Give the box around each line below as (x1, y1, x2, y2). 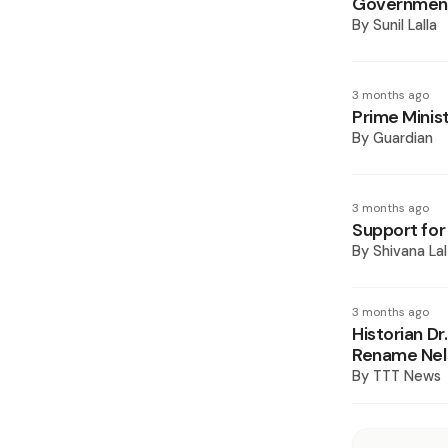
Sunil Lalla (373, 16, 437, 34)
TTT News (373, 367, 441, 385)
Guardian (373, 129, 433, 147)
